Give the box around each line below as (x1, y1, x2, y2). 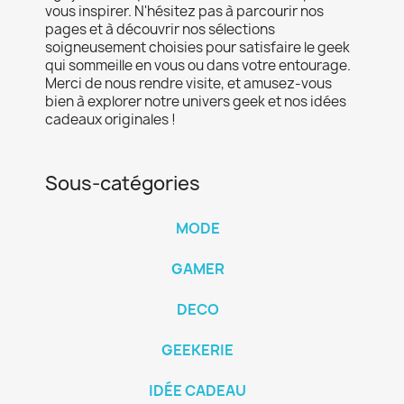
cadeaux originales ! (45, 109, 176, 129)
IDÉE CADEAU (149, 380, 246, 400)
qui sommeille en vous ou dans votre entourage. (45, 55, 351, 75)
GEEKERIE (161, 339, 234, 360)
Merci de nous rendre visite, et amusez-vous (45, 73, 332, 93)
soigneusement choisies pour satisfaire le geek (45, 37, 350, 57)
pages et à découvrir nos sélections (45, 19, 275, 39)
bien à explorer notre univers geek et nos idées (45, 91, 346, 111)
